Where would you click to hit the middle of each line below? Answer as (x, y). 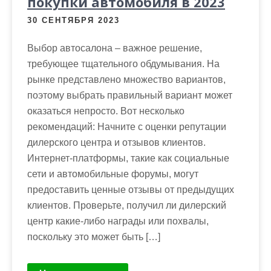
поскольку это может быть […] (94, 237)
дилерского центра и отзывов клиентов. (116, 143)
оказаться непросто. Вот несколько (106, 111)
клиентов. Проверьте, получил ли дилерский (127, 206)
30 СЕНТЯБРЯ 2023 (73, 21)
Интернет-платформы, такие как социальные (128, 158)
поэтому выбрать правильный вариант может (130, 96)
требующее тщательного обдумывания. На (123, 64)
